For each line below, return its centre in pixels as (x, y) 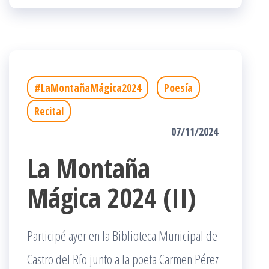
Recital (49, 111)
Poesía (178, 88)
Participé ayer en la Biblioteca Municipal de (122, 235)
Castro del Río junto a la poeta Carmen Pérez (123, 259)
